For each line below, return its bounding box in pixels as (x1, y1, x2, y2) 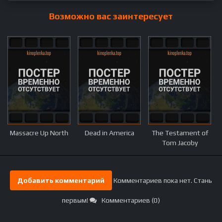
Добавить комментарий (17, 176, 105, 184)
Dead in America (84, 128, 134, 137)
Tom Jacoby (162, 138, 198, 147)
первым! (62, 196, 88, 204)
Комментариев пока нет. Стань (113, 176, 212, 184)
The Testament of (151, 128, 208, 137)
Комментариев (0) (102, 196, 160, 204)
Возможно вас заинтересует (49, 11, 173, 21)
